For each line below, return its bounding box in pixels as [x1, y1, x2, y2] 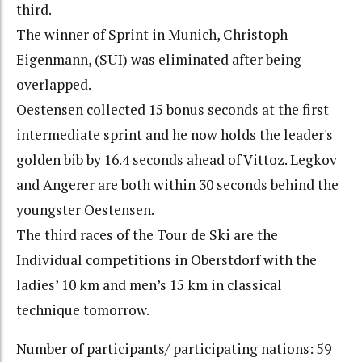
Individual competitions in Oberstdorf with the [16, 250, 317, 269]
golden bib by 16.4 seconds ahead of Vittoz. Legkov [16, 149, 337, 169]
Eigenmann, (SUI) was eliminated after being [16, 49, 301, 69]
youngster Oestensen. [16, 200, 154, 219]
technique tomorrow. [16, 300, 149, 319]
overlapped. [16, 74, 91, 94]
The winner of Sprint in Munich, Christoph [16, 24, 288, 44]
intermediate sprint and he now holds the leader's [16, 124, 333, 144]
